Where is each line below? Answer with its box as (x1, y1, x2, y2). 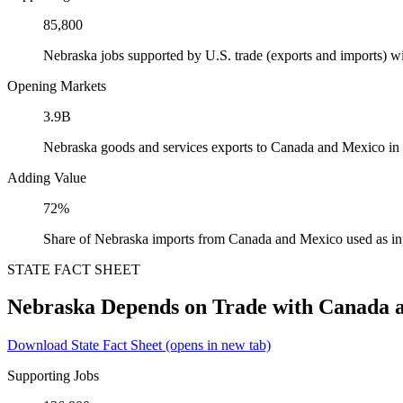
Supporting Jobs (7, 368, 99, 384)
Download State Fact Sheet (7, 337, 162, 354)
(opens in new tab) (162, 337, 271, 354)
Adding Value (7, 169, 86, 185)
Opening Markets (7, 77, 106, 94)
